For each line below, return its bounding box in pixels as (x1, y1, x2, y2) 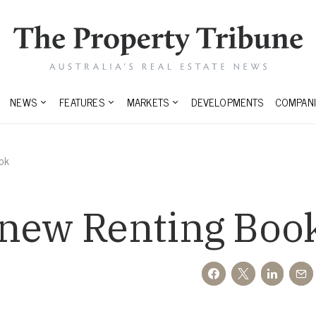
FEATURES (59, 93, 104, 111)
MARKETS (126, 93, 169, 111)
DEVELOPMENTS (191, 93, 264, 111)
